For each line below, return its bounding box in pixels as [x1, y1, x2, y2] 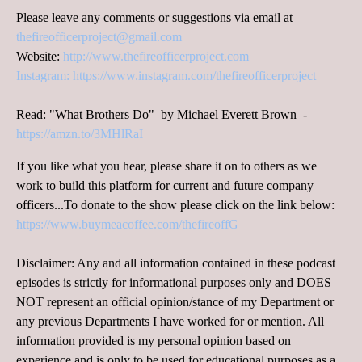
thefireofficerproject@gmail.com [16, 30, 182, 44]
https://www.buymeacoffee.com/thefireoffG [16, 217, 238, 232]
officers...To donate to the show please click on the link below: [16, 198, 335, 213]
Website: [16, 49, 63, 64]
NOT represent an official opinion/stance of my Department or [16, 295, 334, 309]
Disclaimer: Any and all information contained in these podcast [16, 256, 335, 271]
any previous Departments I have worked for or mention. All [16, 314, 324, 329]
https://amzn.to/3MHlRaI [16, 127, 143, 141]
